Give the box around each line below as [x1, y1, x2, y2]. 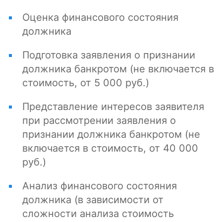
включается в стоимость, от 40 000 [22, 142, 198, 155]
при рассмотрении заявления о [22, 114, 176, 127]
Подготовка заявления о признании [22, 49, 195, 61]
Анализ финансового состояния [22, 180, 177, 192]
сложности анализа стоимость [22, 208, 174, 220]
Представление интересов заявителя [22, 101, 204, 113]
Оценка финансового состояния [22, 11, 178, 24]
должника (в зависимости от [22, 194, 164, 206]
